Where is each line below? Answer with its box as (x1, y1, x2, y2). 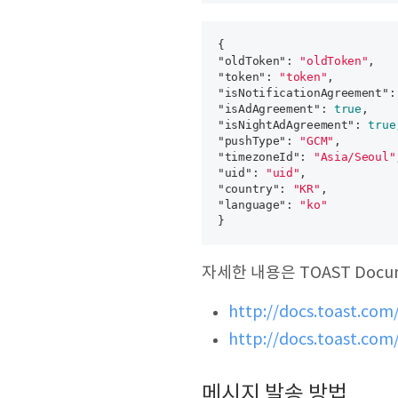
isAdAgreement (224, 102, 314, 115)
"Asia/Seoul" (313, 150, 396, 163)
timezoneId (224, 150, 293, 163)
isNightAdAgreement (224, 118, 348, 131)
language (224, 198, 280, 211)
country (224, 182, 273, 195)
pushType (224, 134, 280, 147)
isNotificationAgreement (224, 86, 382, 99)
